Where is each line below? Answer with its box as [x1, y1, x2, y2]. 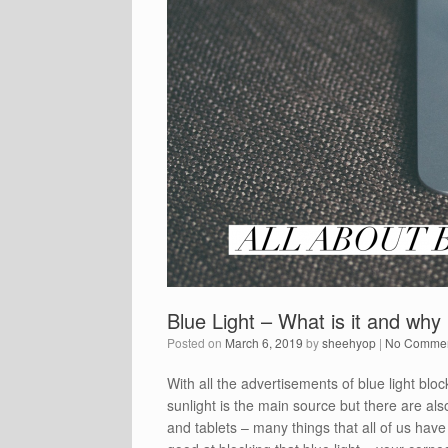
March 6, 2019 [225, 334, 303, 352]
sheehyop [322, 334, 376, 352]
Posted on [175, 334, 225, 352]
